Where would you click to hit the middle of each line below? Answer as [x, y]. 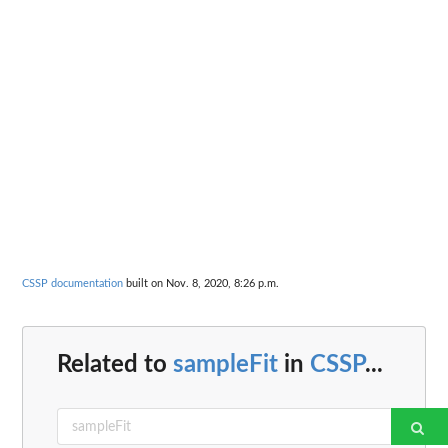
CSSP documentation [72, 283]
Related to [115, 365]
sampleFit [225, 365]
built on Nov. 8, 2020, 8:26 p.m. [201, 283]
